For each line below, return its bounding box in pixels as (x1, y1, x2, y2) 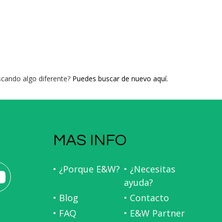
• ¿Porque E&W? (53, 163, 120, 175)
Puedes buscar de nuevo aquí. (72, 74, 168, 84)
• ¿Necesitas (123, 163, 175, 175)
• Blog (53, 192, 78, 204)
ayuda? (123, 176, 153, 189)
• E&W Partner (123, 207, 185, 220)
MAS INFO (53, 132, 127, 149)
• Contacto (123, 192, 169, 204)
